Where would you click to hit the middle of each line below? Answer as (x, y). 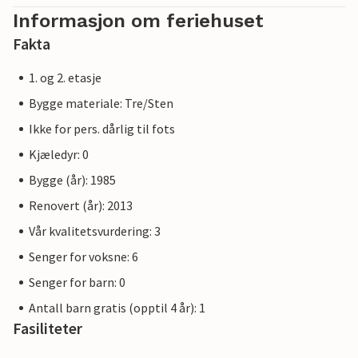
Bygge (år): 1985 (72, 180)
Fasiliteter (48, 328)
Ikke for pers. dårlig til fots (102, 129)
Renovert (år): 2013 (81, 206)
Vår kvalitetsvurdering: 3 (95, 231)
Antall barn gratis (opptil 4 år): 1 (117, 308)
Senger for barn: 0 (77, 282)
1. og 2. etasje (65, 78)
